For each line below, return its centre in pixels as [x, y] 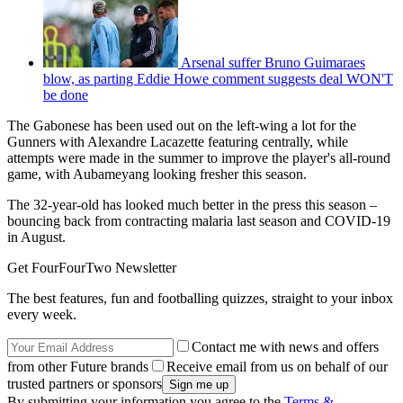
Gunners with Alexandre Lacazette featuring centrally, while [178, 141]
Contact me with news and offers [285, 346]
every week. [42, 314]
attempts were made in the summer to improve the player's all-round [199, 157]
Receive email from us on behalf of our [277, 366]
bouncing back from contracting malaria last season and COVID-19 [199, 220]
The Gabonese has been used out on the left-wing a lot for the [182, 125]
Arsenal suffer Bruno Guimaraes [273, 62]
